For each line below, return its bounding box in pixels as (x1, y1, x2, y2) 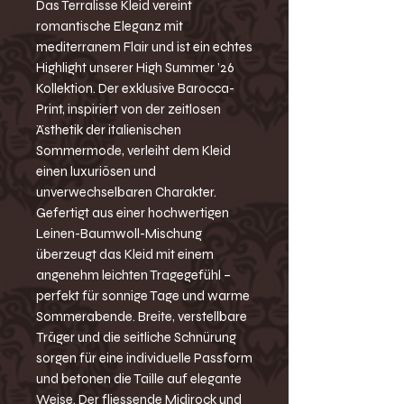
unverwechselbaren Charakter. (36, 183, 216, 200)
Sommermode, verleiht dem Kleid (36, 142, 231, 159)
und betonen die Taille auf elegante (36, 370, 242, 387)
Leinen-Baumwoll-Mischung (36, 225, 202, 242)
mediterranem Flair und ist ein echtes (36, 38, 252, 55)
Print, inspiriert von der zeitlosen (36, 100, 221, 117)
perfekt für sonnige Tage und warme (36, 287, 250, 304)
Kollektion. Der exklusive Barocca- (36, 79, 234, 96)
